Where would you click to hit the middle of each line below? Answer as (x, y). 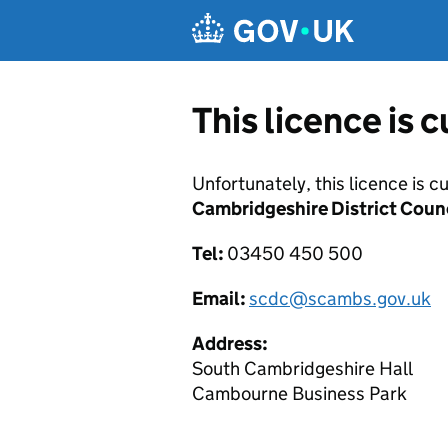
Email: (220, 298)
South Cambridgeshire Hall (302, 368)
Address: (230, 343)
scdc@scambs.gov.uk (340, 298)
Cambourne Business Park (299, 393)
